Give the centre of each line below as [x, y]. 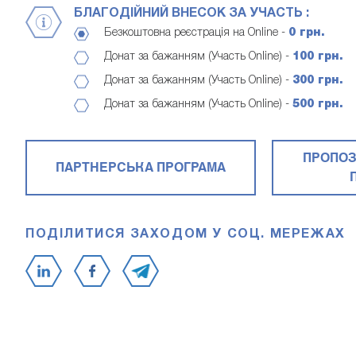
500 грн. [318, 104]
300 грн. [318, 81]
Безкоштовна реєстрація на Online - [196, 33]
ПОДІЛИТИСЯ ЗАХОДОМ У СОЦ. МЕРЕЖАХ [186, 235]
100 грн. [318, 57]
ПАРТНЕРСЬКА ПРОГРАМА [141, 168]
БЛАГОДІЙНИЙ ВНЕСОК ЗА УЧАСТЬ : [192, 14]
